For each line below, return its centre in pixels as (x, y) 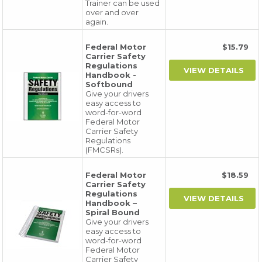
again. (97, 22)
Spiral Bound (113, 212)
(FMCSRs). (105, 150)
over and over (112, 12)
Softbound (109, 84)
